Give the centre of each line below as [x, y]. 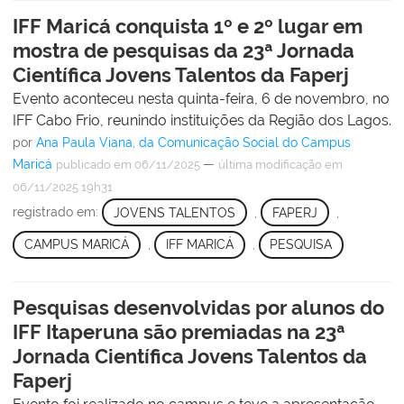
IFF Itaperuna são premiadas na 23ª [179, 331]
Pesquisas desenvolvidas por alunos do [198, 307]
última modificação [270, 165]
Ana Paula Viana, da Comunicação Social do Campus [193, 143]
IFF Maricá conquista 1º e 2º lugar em [188, 27]
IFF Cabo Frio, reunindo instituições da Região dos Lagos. [202, 121]
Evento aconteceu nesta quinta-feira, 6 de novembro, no [201, 99]
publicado [83, 165]
